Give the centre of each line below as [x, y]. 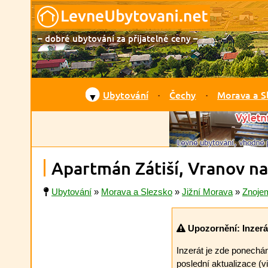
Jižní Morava [207, 192]
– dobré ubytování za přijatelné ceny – [118, 38]
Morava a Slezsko [137, 192]
